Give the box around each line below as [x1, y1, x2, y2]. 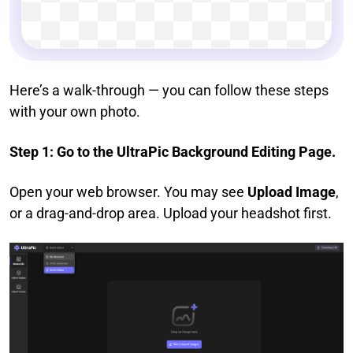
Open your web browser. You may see [9, 183, 247, 200]
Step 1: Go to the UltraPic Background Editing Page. [9, 143, 336, 160]
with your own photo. [9, 102, 140, 120]
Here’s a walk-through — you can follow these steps [9, 81, 329, 98]
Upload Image [247, 183, 336, 200]
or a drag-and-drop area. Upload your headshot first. [9, 204, 332, 221]
